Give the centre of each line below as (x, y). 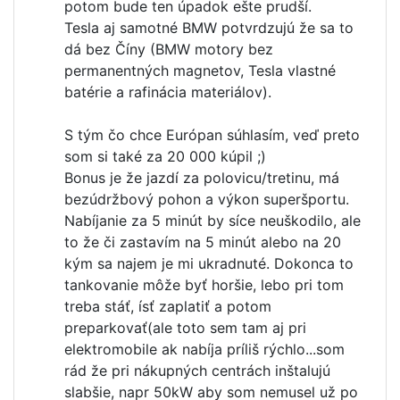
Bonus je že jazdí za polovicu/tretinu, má (202, 178)
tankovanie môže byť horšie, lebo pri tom (204, 285)
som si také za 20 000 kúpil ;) (165, 156)
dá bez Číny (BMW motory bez (169, 49)
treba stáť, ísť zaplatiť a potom (168, 306)
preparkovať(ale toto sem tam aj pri (185, 328)
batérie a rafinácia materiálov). (168, 92)
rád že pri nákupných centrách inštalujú (197, 371)
